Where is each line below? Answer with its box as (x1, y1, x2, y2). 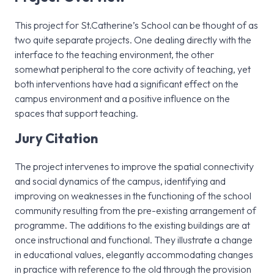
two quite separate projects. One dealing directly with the (15, 34, 251, 46)
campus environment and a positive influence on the (15, 92, 230, 105)
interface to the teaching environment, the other (15, 48, 214, 61)
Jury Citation (15, 130, 98, 147)
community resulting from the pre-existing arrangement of (15, 204, 256, 217)
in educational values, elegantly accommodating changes (15, 248, 253, 261)
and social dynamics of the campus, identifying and (15, 175, 226, 188)
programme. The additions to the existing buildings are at (15, 219, 250, 232)
